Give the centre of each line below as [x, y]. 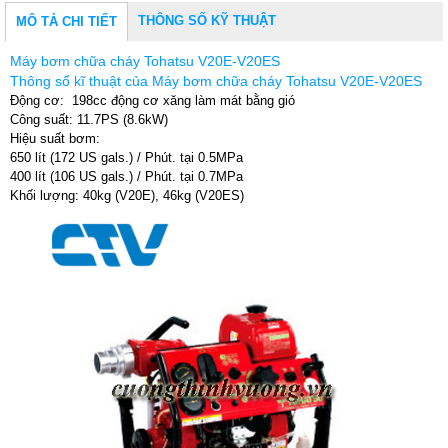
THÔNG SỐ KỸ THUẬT [207, 20]
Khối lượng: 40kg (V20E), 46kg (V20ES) [127, 195]
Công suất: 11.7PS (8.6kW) [89, 119]
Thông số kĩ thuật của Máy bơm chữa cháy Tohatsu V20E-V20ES [216, 80]
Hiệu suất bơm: [55, 138]
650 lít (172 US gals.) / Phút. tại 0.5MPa [126, 157]
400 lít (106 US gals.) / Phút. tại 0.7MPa [126, 176]
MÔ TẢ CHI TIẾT [66, 21]
